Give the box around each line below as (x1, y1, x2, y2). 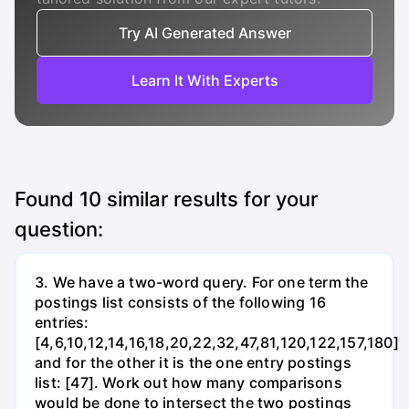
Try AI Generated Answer (118, 24, 291, 42)
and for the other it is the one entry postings (35, 353, 351, 372)
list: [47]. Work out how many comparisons (35, 373, 342, 393)
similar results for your (101, 187, 318, 211)
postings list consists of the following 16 (35, 293, 326, 312)
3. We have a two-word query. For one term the (35, 273, 369, 292)
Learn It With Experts (131, 71, 278, 89)
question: (15, 217, 103, 241)
